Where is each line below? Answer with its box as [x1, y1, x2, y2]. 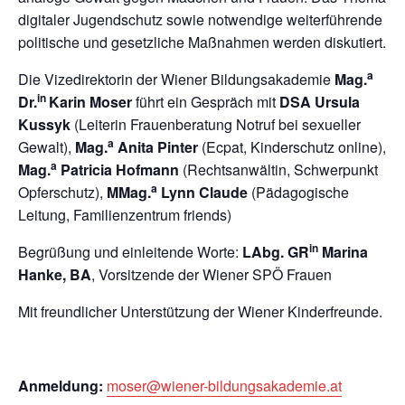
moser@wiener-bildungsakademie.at [107, 375, 342, 396]
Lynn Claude [157, 182, 248, 202]
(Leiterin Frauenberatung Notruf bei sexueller [71, 114, 361, 135]
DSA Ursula [279, 91, 360, 112]
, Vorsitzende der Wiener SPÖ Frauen [91, 264, 332, 285]
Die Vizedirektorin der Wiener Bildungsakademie [18, 69, 334, 89]
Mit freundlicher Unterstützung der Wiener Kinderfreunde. [18, 301, 382, 322]
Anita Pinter [114, 137, 198, 157]
